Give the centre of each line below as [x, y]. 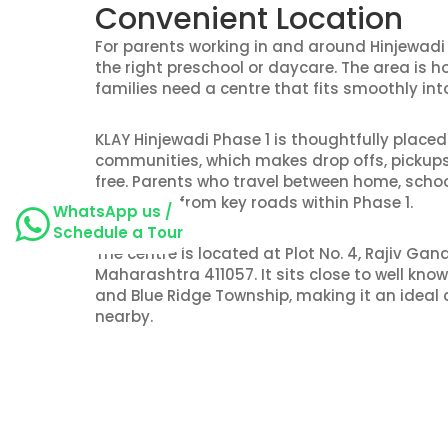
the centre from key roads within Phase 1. [254, 202]
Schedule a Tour [118, 232]
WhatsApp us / [112, 211]
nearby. [124, 316]
